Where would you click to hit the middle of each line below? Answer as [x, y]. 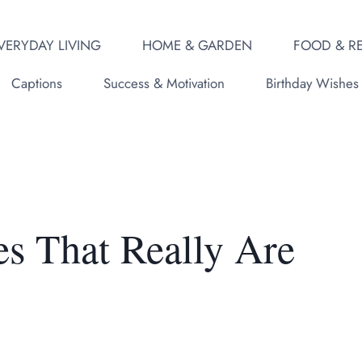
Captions [36, 84]
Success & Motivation [164, 84]
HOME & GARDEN [197, 45]
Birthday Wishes [312, 84]
